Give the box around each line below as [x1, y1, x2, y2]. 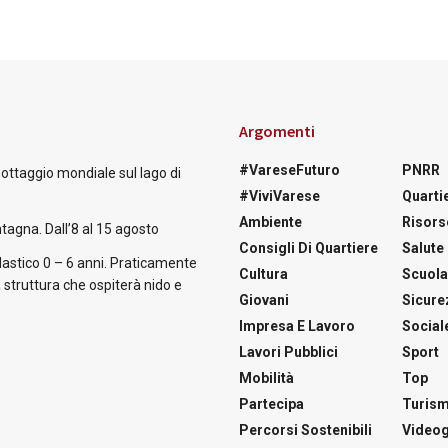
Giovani [239, 291, 289, 308]
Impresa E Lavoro [239, 317, 355, 334]
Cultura [239, 265, 288, 282]
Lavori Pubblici [239, 343, 338, 360]
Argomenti [239, 120, 315, 141]
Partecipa [239, 395, 304, 412]
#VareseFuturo [239, 161, 340, 178]
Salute [402, 239, 444, 256]
